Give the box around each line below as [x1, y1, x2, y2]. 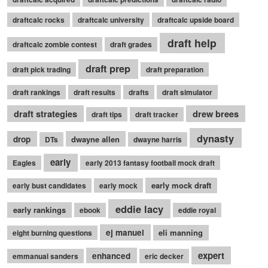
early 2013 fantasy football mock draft [85, 157, 215, 169]
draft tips [92, 108, 123, 120]
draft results [74, 86, 115, 98]
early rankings [13, 204, 66, 216]
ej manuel [106, 227, 145, 239]
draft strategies [14, 106, 78, 120]
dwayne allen [71, 133, 120, 145]
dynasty [197, 130, 234, 145]
